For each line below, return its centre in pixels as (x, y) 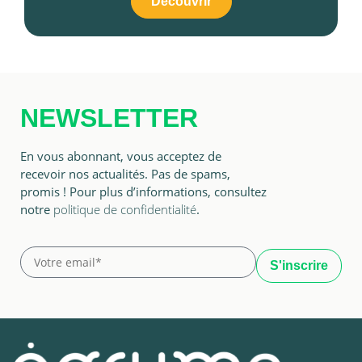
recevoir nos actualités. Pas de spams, (125, 174)
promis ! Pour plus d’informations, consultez (143, 192)
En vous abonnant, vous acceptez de (121, 156)
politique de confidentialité (125, 210)
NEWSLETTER (109, 118)
